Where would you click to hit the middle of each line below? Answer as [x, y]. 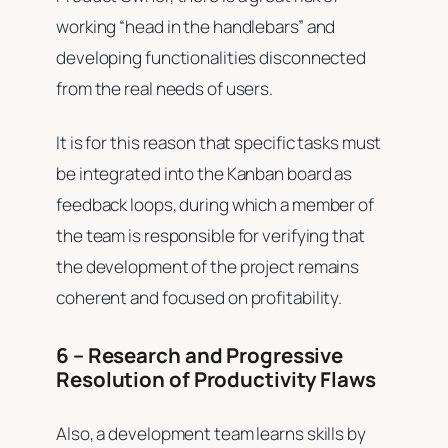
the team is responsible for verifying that [210, 235]
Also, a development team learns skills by [211, 433]
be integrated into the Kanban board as [204, 173]
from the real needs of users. [166, 89]
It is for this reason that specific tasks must [219, 142]
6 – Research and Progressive [200, 355]
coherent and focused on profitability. [201, 297]
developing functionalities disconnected [211, 58]
